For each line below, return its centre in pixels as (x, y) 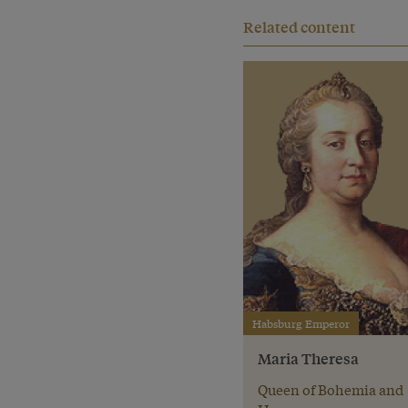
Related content (300, 27)
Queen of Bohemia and (331, 389)
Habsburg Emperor (301, 324)
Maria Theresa (309, 359)
